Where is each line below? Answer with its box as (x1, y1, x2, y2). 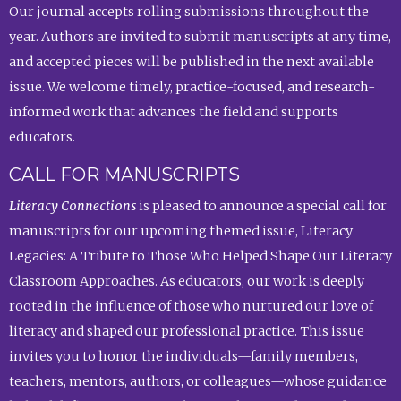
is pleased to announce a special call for (135, 198, 387, 215)
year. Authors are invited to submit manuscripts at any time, (8, 28, 391, 45)
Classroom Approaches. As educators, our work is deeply (8, 273, 364, 290)
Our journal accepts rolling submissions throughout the (8, 3, 369, 20)
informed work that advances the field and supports (8, 103, 338, 120)
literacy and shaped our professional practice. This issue (8, 323, 364, 340)
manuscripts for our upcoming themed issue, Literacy (8, 223, 353, 240)
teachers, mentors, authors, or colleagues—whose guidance (8, 373, 387, 390)
